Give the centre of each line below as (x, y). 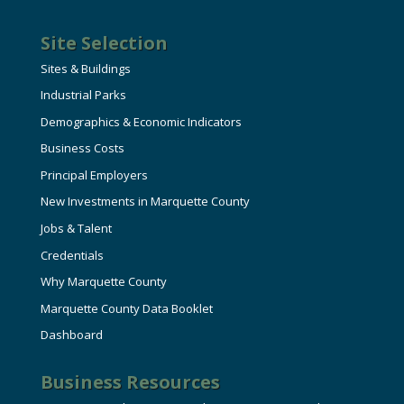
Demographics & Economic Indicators (141, 121)
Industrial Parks (83, 95)
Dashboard (71, 335)
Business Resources (130, 382)
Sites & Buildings (85, 68)
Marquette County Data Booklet (126, 308)
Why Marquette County (103, 282)
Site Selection (104, 42)
